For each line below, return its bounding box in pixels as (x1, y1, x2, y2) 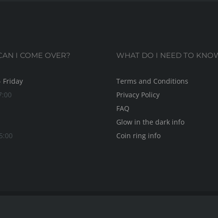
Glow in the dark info (116, 117, 184, 127)
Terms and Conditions (116, 76, 188, 86)
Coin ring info (116, 131, 161, 141)
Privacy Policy (116, 90, 160, 100)
